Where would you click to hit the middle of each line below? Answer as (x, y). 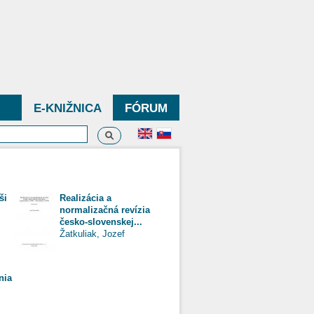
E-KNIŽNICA (67, 108)
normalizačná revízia (105, 210)
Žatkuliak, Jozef (92, 233)
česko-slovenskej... (101, 221)
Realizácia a (86, 198)
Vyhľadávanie (146, 134)
